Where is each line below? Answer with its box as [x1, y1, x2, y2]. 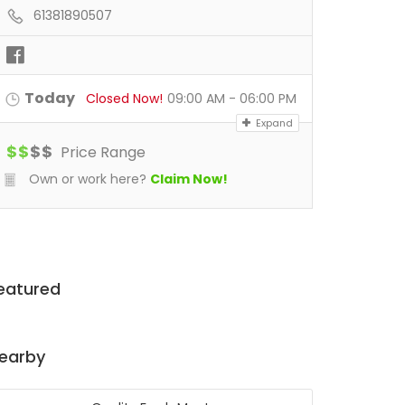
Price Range [57, 142, 146, 163]
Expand [253, 116, 293, 130]
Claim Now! [150, 170, 228, 188]
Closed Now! [86, 89, 163, 108]
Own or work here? [25, 170, 146, 188]
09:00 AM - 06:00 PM [167, 89, 297, 108]
